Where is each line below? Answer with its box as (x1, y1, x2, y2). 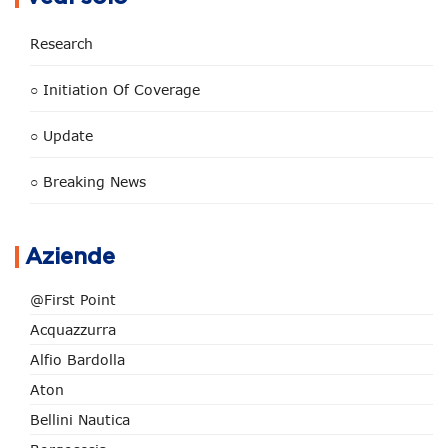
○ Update (30, 127, 93, 144)
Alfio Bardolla (30, 351, 125, 368)
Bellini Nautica (30, 411, 130, 428)
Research (30, 35, 93, 52)
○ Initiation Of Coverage (30, 81, 200, 98)
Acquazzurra (30, 321, 116, 338)
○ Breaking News (30, 173, 146, 190)
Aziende (25, 246, 115, 268)
